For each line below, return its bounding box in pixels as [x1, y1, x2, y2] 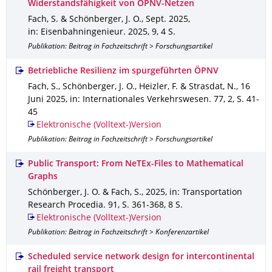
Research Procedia [28, 202, 103, 209]
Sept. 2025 [146, 16, 188, 24]
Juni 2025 [28, 96, 66, 104]
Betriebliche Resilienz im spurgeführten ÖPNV [28, 67, 219, 75]
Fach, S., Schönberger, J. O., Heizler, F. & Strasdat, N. [28, 83, 236, 91]
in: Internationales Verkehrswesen [70, 96, 209, 104]
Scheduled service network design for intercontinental [28, 253, 254, 261]
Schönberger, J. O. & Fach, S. [28, 189, 141, 197]
